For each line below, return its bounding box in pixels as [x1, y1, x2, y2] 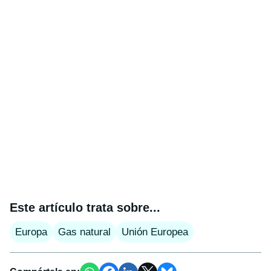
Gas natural [58, 226, 111, 238]
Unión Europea [122, 226, 188, 238]
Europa [15, 226, 47, 238]
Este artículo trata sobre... [10, 201, 160, 215]
